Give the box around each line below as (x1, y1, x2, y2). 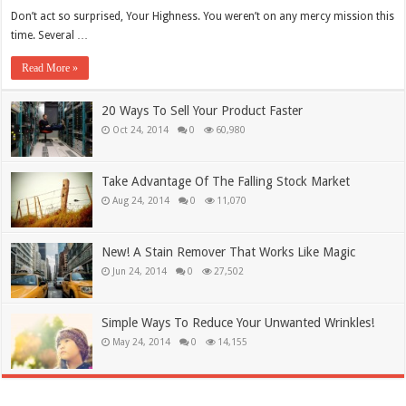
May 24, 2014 (112, 335, 171, 347)
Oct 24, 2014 (112, 123, 169, 135)
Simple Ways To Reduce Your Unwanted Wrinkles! (101, 314, 375, 330)
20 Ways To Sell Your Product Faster (101, 102, 304, 118)
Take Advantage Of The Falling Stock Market (101, 173, 351, 188)
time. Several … (11, 28, 89, 42)
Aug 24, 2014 (112, 194, 170, 206)
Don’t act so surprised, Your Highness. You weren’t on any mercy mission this (11, 9, 395, 23)
